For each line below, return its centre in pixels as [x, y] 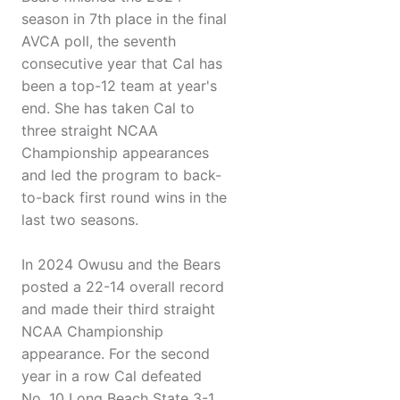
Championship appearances [115, 153]
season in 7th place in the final [124, 19]
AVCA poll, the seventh [99, 42]
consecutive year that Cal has [122, 64]
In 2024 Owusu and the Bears [121, 265]
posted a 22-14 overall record [123, 287]
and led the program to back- [121, 175]
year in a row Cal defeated [112, 376]
